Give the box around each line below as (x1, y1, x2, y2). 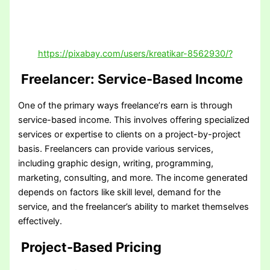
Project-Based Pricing (18, 239, 162, 255)
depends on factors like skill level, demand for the (18, 187, 221, 198)
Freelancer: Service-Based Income (18, 71, 243, 87)
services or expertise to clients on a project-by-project (18, 129, 241, 140)
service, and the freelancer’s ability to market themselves (18, 201, 250, 213)
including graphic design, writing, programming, (18, 158, 214, 169)
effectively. (18, 216, 63, 227)
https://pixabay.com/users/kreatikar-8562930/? (37, 48, 233, 60)
